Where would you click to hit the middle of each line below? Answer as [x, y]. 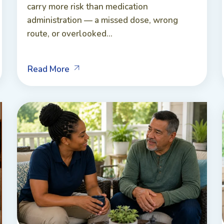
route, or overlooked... [70, 33]
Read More [48, 69]
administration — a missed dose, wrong [102, 20]
